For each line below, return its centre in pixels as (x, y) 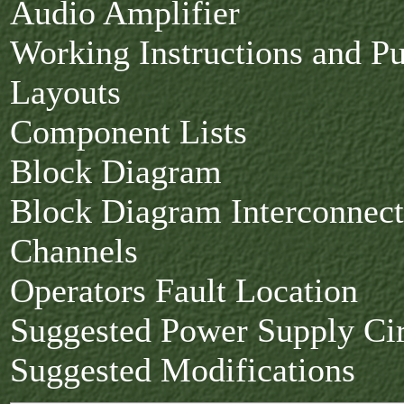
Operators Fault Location (184, 290)
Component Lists (129, 132)
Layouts (65, 92)
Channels (74, 251)
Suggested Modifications (183, 370)
